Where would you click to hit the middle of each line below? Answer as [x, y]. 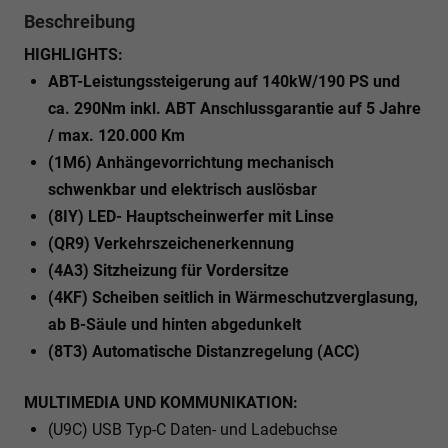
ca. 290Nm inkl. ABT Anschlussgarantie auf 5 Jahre [234, 108]
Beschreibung [79, 21]
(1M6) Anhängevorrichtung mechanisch [191, 162]
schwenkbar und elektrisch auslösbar [182, 189]
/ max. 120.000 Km [116, 135]
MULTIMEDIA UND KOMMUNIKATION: [161, 402]
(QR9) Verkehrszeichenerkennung [171, 243]
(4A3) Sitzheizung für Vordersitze [168, 270]
